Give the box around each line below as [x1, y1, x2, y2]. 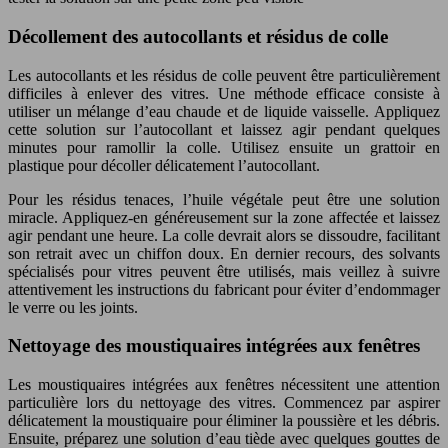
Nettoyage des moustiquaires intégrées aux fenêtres [8, 335, 420, 357]
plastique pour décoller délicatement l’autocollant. [8, 156, 320, 174]
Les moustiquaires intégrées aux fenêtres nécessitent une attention [8, 375, 440, 393]
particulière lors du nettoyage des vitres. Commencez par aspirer [8, 393, 440, 411]
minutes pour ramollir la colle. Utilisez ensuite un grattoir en [8, 138, 440, 156]
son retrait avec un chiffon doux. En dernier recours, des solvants [8, 244, 440, 262]
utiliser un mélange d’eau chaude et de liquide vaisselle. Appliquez [8, 102, 440, 120]
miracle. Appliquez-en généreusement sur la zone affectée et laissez [8, 208, 440, 226]
